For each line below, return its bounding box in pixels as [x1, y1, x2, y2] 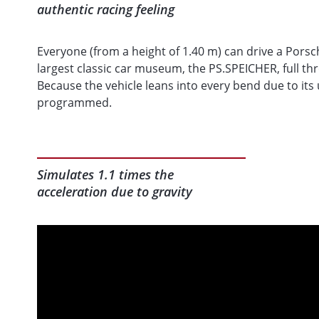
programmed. [37, 95, 112, 111]
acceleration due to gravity [37, 183, 192, 201]
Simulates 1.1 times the [37, 166, 174, 184]
